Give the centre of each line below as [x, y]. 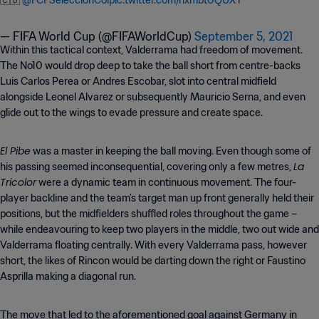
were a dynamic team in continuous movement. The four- [166, 182]
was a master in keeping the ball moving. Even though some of [171, 151]
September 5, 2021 [244, 36]
